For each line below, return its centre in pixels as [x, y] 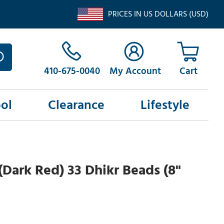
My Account [135, 71]
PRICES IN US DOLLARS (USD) [158, 14]
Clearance [76, 105]
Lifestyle [165, 105]
